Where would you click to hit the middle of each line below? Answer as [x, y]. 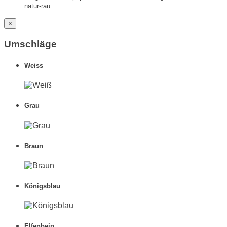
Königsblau [42, 186]
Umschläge [30, 44]
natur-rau [37, 6]
